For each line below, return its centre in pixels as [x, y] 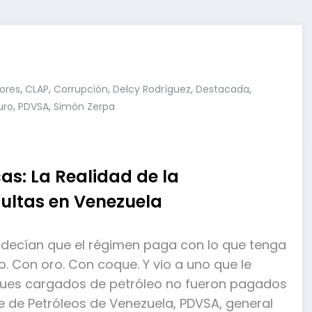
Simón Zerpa [84, 106]
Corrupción [81, 89]
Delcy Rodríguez [152, 89]
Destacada [223, 89]
